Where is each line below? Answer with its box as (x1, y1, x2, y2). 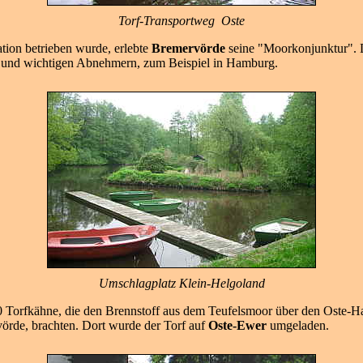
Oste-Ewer (208, 318, 267, 332)
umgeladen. (267, 318, 332, 332)
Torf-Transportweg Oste (118, 14, 245, 28)
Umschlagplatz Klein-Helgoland (98, 276, 265, 290)
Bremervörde (152, 41, 225, 55)
